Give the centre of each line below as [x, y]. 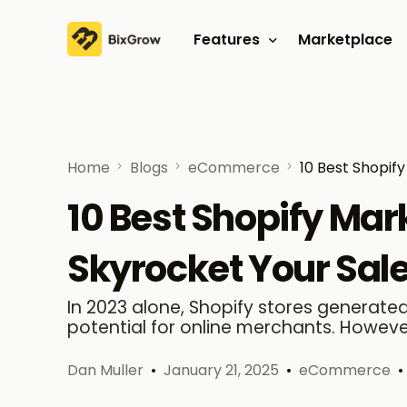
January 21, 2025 [221, 371]
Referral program [258, 154]
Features [226, 39]
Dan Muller [105, 371]
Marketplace [345, 39]
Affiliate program [258, 121]
